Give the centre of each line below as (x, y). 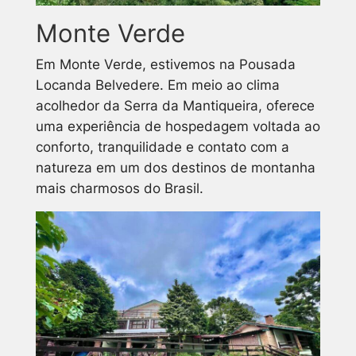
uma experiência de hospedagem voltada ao (178, 126)
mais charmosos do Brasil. (119, 188)
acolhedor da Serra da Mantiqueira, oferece (175, 105)
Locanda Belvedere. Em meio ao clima (157, 85)
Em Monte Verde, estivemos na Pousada (165, 64)
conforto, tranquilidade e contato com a (162, 147)
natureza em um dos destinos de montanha (175, 167)
